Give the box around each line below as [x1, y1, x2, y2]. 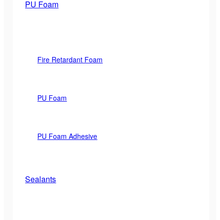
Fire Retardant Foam [37, 54, 103, 64]
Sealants [25, 173, 56, 185]
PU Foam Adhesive [37, 131, 98, 141]
